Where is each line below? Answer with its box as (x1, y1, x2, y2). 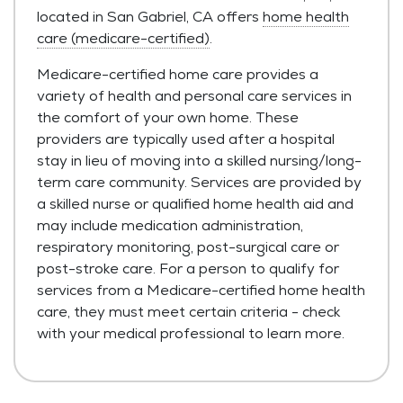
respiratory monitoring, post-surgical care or (37, 237, 339, 256)
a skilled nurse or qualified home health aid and (37, 193, 354, 213)
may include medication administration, (37, 215, 303, 235)
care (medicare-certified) (37, 28, 210, 48)
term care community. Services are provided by (37, 172, 362, 192)
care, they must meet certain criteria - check (37, 301, 340, 321)
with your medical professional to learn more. (37, 323, 345, 343)
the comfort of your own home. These (37, 107, 299, 127)
